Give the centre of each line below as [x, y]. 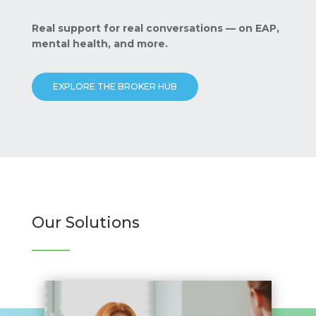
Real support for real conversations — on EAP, [155, 29]
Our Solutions [85, 223]
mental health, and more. [99, 44]
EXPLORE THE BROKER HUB [115, 87]
